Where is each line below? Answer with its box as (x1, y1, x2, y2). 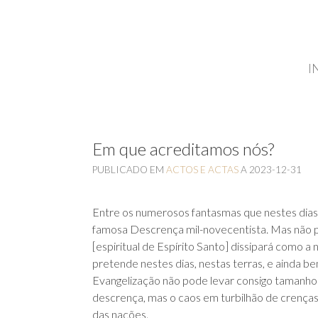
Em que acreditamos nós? (92, 138, 274, 159)
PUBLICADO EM (92, 164, 166, 175)
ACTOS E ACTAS (166, 164, 238, 175)
